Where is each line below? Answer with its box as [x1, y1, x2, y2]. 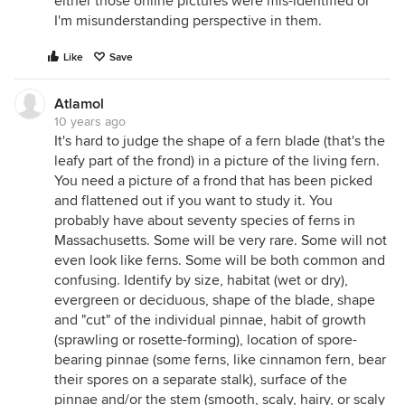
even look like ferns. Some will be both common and [54, 251, 385, 269]
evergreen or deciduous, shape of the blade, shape [54, 291, 375, 309]
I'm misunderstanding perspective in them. [54, 12, 322, 30]
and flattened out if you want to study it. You [54, 192, 333, 210]
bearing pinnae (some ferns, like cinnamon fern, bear [54, 351, 386, 369]
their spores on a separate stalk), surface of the [54, 371, 347, 389]
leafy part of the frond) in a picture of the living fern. [54, 152, 380, 170]
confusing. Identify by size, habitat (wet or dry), [54, 271, 348, 289]
